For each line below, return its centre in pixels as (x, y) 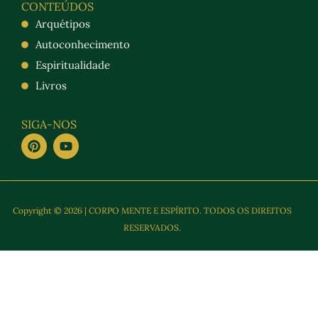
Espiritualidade (72, 65)
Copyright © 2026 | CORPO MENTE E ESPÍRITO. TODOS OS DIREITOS (152, 210)
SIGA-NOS (49, 124)
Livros (51, 86)
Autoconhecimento (82, 44)
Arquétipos (62, 24)
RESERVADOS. (152, 227)
